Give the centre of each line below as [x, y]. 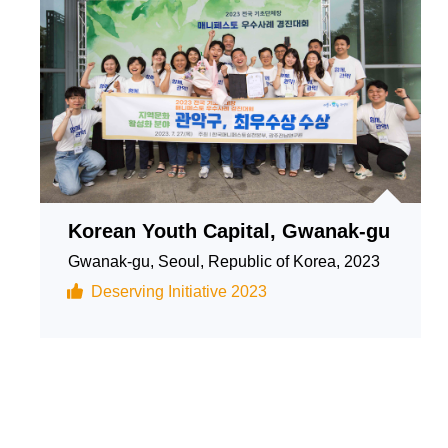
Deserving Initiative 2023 [179, 291]
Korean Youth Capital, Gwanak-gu [229, 231]
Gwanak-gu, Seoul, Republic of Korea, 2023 [224, 261]
